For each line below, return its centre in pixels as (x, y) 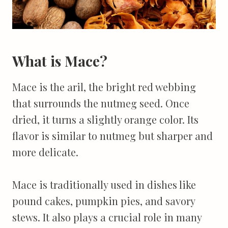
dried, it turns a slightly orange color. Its (105, 119)
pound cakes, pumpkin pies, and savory (104, 201)
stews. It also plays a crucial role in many (107, 217)
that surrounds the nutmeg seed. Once (101, 103)
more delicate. (45, 152)
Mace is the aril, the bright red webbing (104, 87)
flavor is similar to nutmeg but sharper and (112, 135)
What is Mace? (60, 61)
